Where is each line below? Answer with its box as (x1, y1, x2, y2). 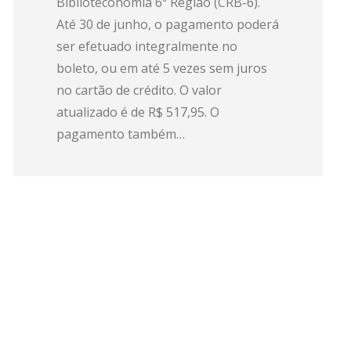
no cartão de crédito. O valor (56, 81, 222, 99)
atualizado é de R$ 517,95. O (56, 103, 219, 121)
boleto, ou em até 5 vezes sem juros (56, 60, 267, 77)
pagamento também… (56, 125, 185, 143)
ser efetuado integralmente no (56, 38, 237, 55)
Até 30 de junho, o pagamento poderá (56, 16, 279, 33)
